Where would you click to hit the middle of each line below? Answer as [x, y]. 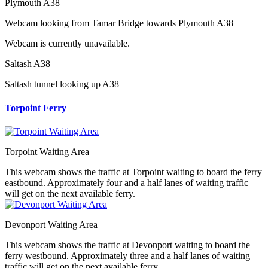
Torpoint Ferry [36, 108]
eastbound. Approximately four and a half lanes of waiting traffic [127, 183]
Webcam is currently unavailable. [67, 44]
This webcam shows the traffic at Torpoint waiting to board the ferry [133, 172]
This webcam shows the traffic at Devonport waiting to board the [127, 245]
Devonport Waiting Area [51, 225]
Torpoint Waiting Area [47, 152]
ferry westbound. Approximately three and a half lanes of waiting [127, 256]
